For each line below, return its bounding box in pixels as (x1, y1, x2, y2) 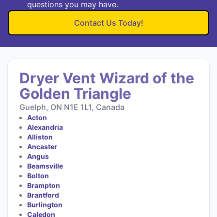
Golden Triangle (19, 84, 131, 102)
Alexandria (27, 123, 63, 131)
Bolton (27, 171, 49, 180)
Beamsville (27, 161, 63, 170)
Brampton (27, 181, 60, 189)
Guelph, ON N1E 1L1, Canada (19, 102, 124, 112)
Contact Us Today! (74, 17, 143, 28)
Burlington (27, 200, 62, 209)
